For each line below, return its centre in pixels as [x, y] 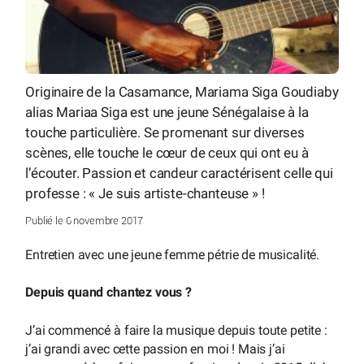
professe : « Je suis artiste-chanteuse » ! [145, 193]
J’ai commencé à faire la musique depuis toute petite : [176, 330]
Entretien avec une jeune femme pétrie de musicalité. [173, 254]
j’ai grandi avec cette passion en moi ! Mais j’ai [155, 349]
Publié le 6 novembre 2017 [87, 221]
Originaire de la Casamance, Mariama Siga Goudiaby [182, 91]
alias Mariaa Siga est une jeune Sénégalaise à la [167, 112]
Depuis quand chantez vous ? [108, 292]
